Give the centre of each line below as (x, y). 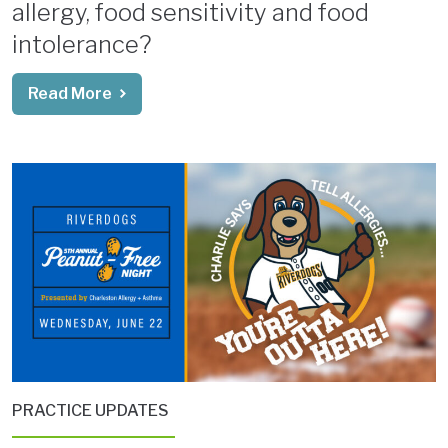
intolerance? (81, 44)
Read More (70, 93)
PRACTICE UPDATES (90, 410)
